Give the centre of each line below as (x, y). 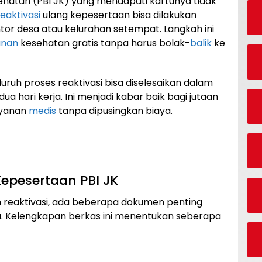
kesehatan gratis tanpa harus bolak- (104, 43)
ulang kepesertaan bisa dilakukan (118, 15)
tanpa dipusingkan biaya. (114, 111)
